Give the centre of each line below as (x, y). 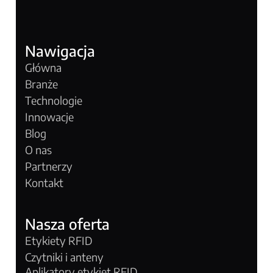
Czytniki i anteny (65, 257)
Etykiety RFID (59, 240)
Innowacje (50, 116)
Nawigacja (60, 50)
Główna (44, 67)
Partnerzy (49, 166)
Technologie (54, 100)
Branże (42, 83)
